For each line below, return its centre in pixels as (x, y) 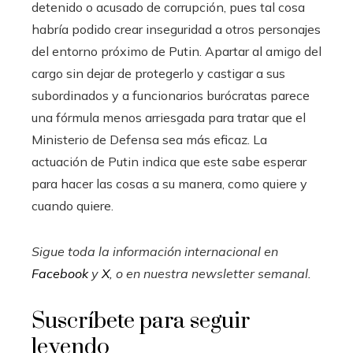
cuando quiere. (72, 205)
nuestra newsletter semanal (226, 273)
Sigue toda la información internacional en (155, 251)
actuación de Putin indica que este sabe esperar (169, 161)
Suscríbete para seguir (141, 321)
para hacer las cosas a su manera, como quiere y (169, 183)
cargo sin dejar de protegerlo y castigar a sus (158, 73)
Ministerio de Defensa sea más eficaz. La (149, 139)
